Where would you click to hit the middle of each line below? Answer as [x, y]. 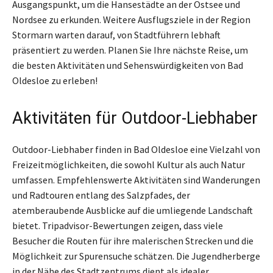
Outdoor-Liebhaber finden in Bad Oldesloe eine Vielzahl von [136, 149]
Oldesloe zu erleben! [55, 80]
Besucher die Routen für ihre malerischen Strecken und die [133, 240]
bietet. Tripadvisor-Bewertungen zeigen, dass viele [118, 225]
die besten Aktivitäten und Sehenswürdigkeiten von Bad [128, 65]
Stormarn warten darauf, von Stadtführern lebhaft [116, 34]
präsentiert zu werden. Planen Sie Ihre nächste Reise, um [130, 50]
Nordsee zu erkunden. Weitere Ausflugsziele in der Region [131, 19]
